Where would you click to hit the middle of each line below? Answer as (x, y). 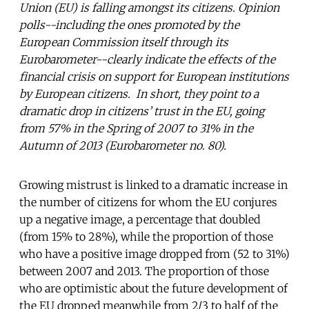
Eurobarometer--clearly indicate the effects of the (147, 59)
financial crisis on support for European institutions (154, 76)
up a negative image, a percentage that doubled (140, 219)
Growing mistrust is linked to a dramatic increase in (153, 185)
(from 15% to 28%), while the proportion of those (146, 236)
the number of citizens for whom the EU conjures (148, 202)
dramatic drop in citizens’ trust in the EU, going (142, 111)
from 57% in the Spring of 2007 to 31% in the (136, 128)
